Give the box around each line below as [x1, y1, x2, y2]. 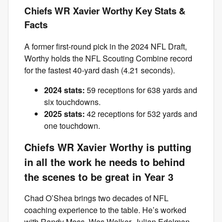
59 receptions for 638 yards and [85, 84, 197, 96]
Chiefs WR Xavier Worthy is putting [24, 140, 191, 155]
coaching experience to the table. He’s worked [24, 204, 186, 216]
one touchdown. [44, 120, 100, 132]
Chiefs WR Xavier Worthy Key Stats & [24, 3, 186, 17]
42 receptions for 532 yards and [87, 108, 197, 120]
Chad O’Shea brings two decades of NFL [24, 192, 168, 204]
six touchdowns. [44, 96, 101, 108]
